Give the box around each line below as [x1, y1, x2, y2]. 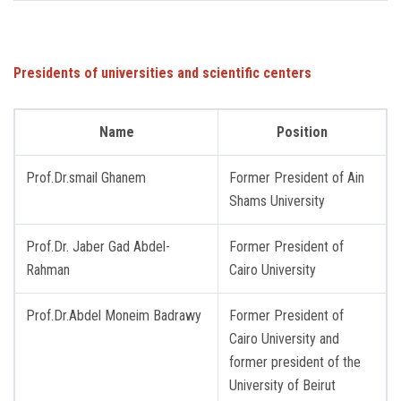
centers [260, 64, 311, 81]
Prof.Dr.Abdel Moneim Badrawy [26, 306, 201, 324]
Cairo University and [229, 329, 339, 347]
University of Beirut [229, 376, 336, 394]
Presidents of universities [13, 64, 174, 81]
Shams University [229, 192, 325, 209]
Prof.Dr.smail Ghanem [26, 168, 146, 186]
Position [277, 123, 328, 141]
